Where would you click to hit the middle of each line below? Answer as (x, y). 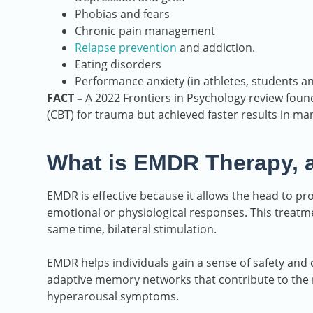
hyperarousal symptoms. (113, 297)
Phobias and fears (122, 14)
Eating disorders (118, 65)
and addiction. (216, 48)
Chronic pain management (145, 31)
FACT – (65, 98)
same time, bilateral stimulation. (132, 230)
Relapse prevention (126, 48)
